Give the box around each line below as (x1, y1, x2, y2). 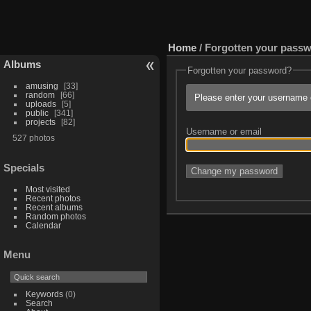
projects (25, 117, 56, 126)
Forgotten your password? (187, 65, 292, 76)
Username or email (185, 126, 264, 137)
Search (25, 299, 53, 308)
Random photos (25, 211, 86, 221)
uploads (25, 99, 56, 108)
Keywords (25, 289, 63, 299)
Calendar (25, 220, 61, 230)
